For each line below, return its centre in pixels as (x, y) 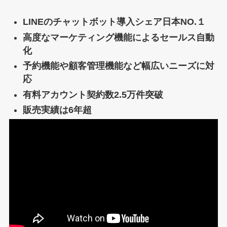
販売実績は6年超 (57, 110)
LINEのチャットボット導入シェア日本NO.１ (114, 22)
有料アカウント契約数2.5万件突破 (93, 94)
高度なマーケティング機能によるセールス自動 (118, 37)
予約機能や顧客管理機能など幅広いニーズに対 (118, 66)
